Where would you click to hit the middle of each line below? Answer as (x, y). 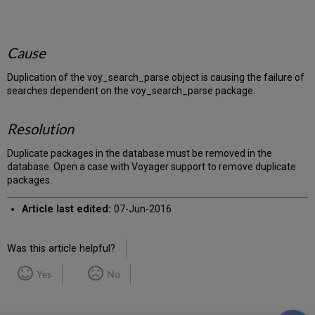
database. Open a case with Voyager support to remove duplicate (152, 166)
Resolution (41, 128)
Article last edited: (66, 210)
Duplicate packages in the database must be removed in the (140, 153)
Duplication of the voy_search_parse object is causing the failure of (156, 77)
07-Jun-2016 (141, 210)
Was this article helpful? (62, 249)
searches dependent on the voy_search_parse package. (131, 90)
